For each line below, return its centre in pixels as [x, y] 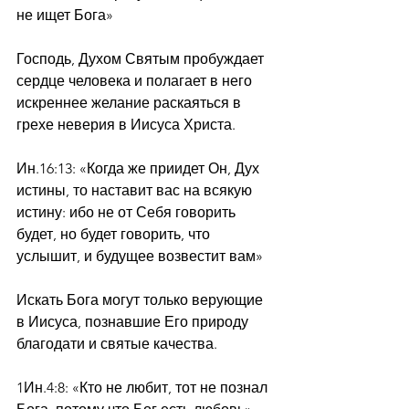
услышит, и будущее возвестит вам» [140, 256]
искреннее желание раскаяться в [131, 103]
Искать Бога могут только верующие [142, 300]
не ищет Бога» [65, 15]
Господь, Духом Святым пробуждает [142, 59]
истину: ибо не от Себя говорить [128, 212]
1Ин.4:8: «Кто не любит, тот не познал [144, 388]
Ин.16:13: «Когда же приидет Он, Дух [140, 168]
